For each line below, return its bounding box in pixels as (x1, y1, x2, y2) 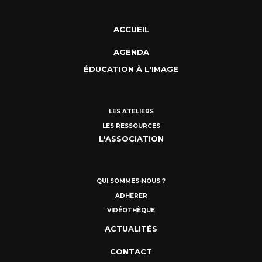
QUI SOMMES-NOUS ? (96, 177, 166, 185)
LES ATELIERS (108, 108, 154, 116)
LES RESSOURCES (102, 122, 160, 130)
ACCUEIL (113, 25, 149, 35)
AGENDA (113, 47, 149, 57)
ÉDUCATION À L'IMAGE (84, 64, 178, 74)
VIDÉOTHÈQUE (107, 206, 155, 215)
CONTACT (110, 247, 152, 257)
